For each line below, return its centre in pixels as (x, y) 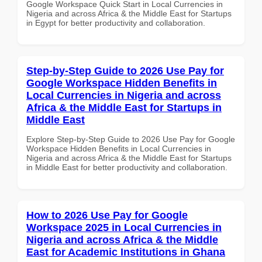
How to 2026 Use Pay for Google (107, 215)
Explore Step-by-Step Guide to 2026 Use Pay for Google (131, 139)
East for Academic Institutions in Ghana (126, 252)
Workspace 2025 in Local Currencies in (124, 227)
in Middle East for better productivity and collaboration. (127, 167)
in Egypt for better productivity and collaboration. (116, 23)
